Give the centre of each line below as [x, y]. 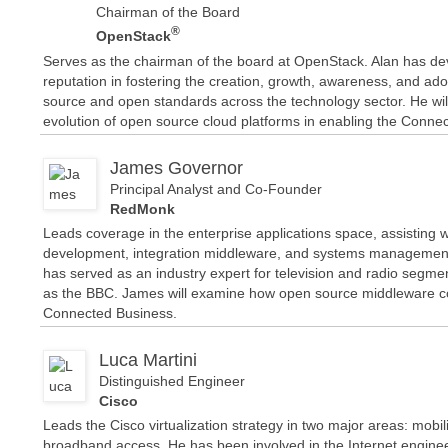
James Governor [176, 167]
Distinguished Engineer [172, 380]
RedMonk [142, 208]
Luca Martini [148, 359]
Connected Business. [110, 312]
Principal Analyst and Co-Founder [216, 188]
